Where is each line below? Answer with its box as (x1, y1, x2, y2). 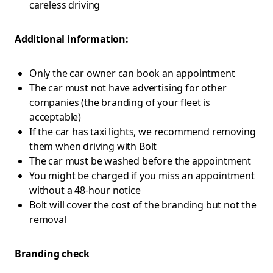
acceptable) (29, 110, 82, 124)
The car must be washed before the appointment (29, 154, 252, 168)
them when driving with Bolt (29, 140, 157, 153)
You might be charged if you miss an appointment (29, 169, 255, 182)
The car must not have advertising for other (29, 81, 227, 94)
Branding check (15, 247, 90, 260)
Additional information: (15, 32, 129, 46)
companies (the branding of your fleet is (29, 96, 210, 109)
